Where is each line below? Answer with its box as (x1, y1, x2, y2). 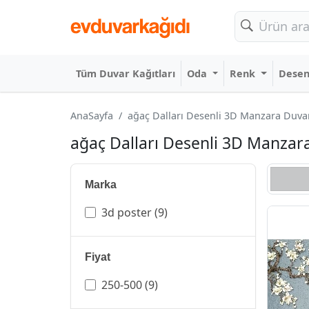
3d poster (101, 205, 152, 220)
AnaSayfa (70, 109, 113, 122)
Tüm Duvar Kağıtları (76, 67, 175, 80)
